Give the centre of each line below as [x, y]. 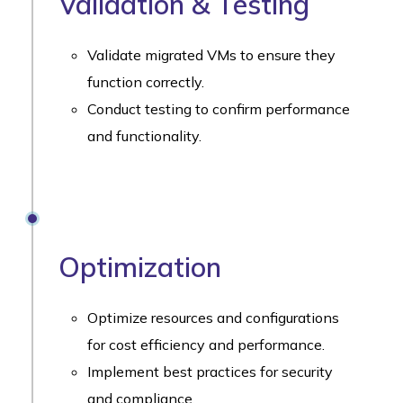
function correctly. [146, 81]
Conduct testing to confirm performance [219, 108]
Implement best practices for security [210, 371]
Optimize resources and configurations [213, 317]
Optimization [140, 267]
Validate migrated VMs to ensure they [211, 54]
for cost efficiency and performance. [206, 344]
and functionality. [144, 135]
